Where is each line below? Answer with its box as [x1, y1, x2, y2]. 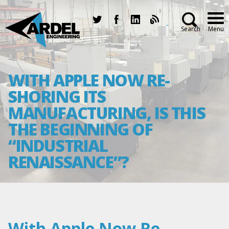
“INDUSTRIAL [8, 134, 108, 157]
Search [181, 25, 200, 34]
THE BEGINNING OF [8, 118, 153, 141]
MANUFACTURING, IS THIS [8, 102, 205, 124]
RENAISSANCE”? [8, 151, 129, 173]
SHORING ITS [8, 85, 106, 108]
